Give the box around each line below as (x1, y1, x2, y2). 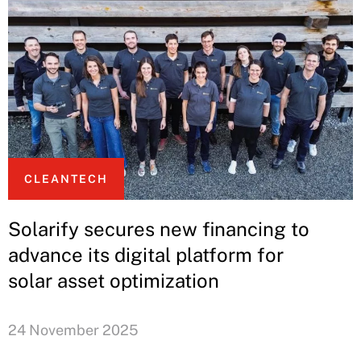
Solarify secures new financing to (8, 218, 309, 241)
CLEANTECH (24, 172, 108, 186)
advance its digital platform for (8, 243, 284, 267)
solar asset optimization (8, 269, 219, 293)
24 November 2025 (8, 322, 139, 339)
